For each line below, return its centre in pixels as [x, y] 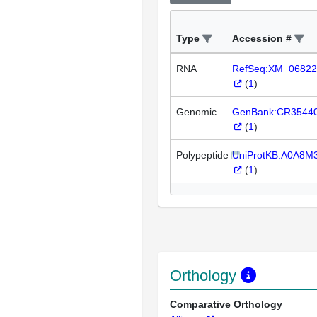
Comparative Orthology [226, 305]
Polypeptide [202, 155]
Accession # [262, 39]
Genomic [196, 112]
